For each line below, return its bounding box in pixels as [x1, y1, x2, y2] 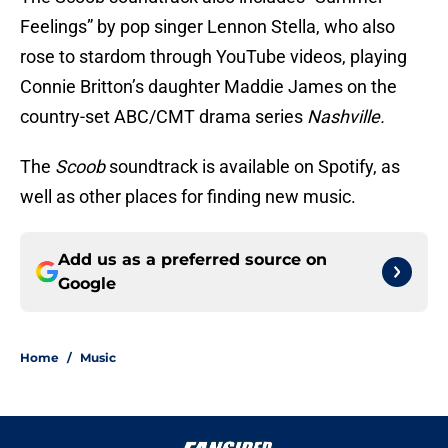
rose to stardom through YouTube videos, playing [20, 46, 407, 68]
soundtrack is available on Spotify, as [105, 156, 400, 178]
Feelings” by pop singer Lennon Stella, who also [20, 16, 395, 38]
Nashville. [307, 106, 389, 128]
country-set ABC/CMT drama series [20, 106, 307, 128]
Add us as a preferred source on [58, 250, 327, 270]
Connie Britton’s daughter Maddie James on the [20, 76, 397, 98]
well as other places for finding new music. [20, 186, 356, 208]
